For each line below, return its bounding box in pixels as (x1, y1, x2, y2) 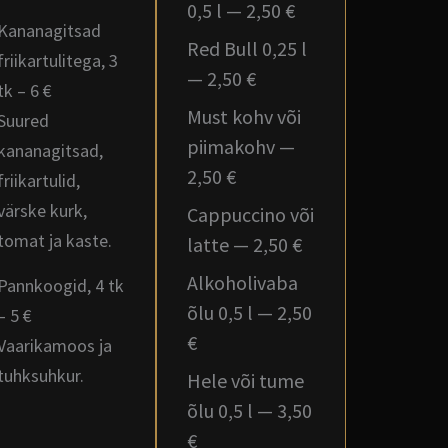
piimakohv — (187, 134, 295, 159)
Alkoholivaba (187, 270, 298, 295)
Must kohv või (187, 104, 301, 129)
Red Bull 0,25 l (187, 36, 307, 61)
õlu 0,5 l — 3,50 (187, 398, 312, 423)
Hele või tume (187, 368, 304, 393)
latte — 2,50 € (187, 232, 302, 257)
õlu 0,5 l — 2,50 (187, 300, 312, 325)
